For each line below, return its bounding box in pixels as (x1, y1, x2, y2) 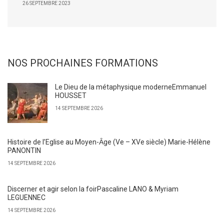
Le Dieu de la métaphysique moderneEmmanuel (55, 83, 206, 91)
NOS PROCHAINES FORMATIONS (7, 57, 158, 69)
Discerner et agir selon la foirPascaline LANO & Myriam (7, 185, 178, 193)
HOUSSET (55, 91, 86, 99)
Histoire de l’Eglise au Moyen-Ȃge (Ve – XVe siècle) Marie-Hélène (7, 138, 210, 146)
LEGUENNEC (7, 193, 45, 201)
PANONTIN (7, 146, 41, 154)
